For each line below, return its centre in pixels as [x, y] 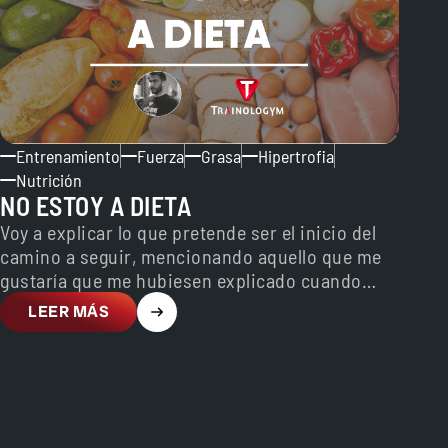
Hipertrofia [296, 156]
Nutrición [49, 180]
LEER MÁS [68, 311]
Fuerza [160, 156]
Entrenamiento [68, 156]
